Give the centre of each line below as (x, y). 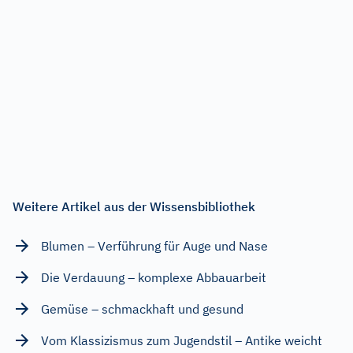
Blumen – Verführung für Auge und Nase (154, 245)
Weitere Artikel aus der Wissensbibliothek (134, 206)
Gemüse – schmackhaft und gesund (142, 308)
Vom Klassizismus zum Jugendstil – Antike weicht (182, 340)
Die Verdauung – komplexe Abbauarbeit (154, 277)
